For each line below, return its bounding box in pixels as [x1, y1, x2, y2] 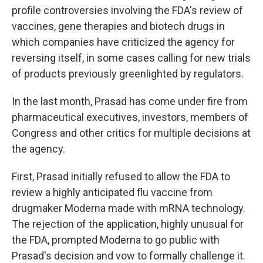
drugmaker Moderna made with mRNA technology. [12, 202, 245, 214]
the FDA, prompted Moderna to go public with [12, 234, 220, 246]
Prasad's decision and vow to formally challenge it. [12, 249, 245, 262]
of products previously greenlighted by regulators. [12, 68, 244, 80]
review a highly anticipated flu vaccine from [12, 186, 213, 198]
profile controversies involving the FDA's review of [12, 4, 243, 16]
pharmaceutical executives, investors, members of [12, 111, 248, 123]
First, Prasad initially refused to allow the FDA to [12, 170, 230, 183]
